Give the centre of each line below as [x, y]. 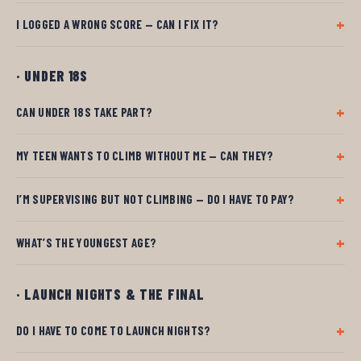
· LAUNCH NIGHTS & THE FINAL [110, 294]
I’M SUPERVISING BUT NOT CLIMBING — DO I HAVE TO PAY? [156, 199]
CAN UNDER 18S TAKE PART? [85, 112]
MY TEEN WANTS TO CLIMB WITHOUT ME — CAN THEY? [145, 155]
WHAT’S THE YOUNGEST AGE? [87, 242]
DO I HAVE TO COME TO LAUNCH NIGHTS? [114, 330]
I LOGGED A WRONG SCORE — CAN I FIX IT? [118, 24]
